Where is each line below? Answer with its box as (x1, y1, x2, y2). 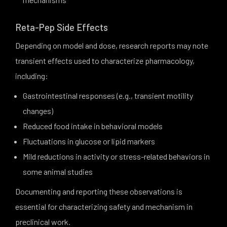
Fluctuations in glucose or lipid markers (23, 136, 155, 146)
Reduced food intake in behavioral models (23, 121, 163, 131)
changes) (23, 106, 53, 116)
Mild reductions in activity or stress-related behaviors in (23, 152, 210, 161)
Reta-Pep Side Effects (15, 21, 108, 33)
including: (15, 71, 48, 81)
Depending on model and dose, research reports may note (15, 41, 208, 50)
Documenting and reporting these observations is (15, 186, 182, 196)
